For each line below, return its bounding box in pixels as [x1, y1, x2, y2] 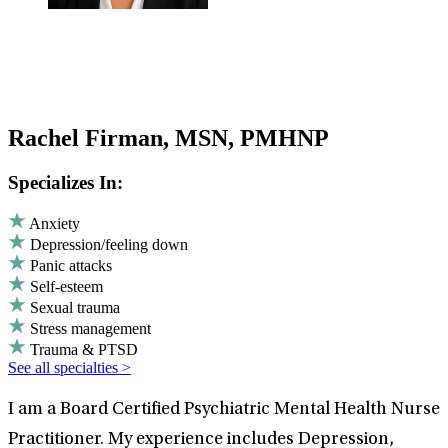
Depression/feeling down [30, 236, 188, 254]
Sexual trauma [30, 299, 120, 317]
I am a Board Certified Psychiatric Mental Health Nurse [8, 401, 440, 420]
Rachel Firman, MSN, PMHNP [8, 124, 329, 151]
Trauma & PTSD [30, 341, 138, 359]
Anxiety [29, 215, 80, 233]
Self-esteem [30, 278, 103, 296]
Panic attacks [30, 257, 112, 275]
